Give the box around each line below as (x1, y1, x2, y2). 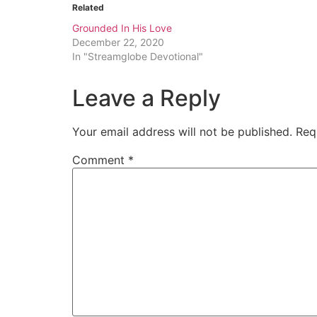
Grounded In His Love (72, 22, 172, 35)
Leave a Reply (72, 84, 221, 113)
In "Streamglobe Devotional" (72, 50, 203, 63)
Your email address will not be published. (72, 125, 292, 139)
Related (72, 2, 104, 13)
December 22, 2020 (72, 36, 164, 49)
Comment (72, 153, 128, 168)
